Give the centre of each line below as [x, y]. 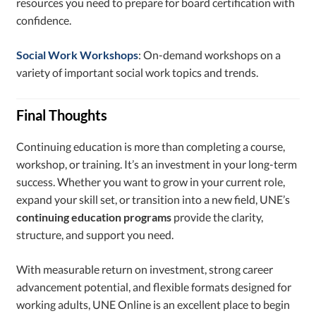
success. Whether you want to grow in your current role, [151, 182]
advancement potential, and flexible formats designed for [154, 287]
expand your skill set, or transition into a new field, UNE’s [153, 200]
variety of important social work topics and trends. [138, 73]
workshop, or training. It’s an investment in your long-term [157, 164]
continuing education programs [94, 217]
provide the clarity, [218, 217]
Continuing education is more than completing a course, [151, 147]
